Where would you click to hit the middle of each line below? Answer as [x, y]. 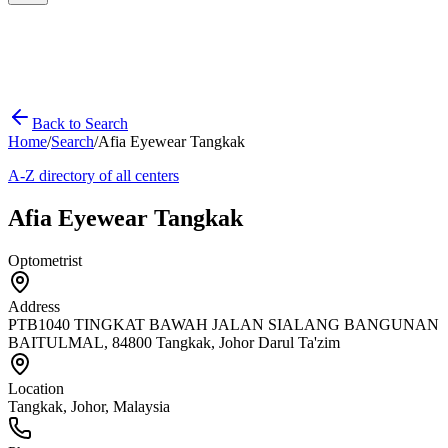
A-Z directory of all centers [93, 175]
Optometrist [45, 260]
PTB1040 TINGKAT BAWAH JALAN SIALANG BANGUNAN [223, 324]
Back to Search [80, 123]
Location [36, 388]
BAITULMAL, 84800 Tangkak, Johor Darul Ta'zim [174, 342]
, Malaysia [137, 406]
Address [34, 306]
